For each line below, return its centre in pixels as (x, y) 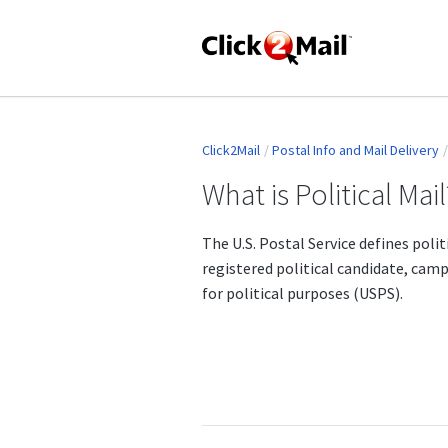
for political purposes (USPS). (302, 292)
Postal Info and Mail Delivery (355, 150)
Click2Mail (231, 150)
